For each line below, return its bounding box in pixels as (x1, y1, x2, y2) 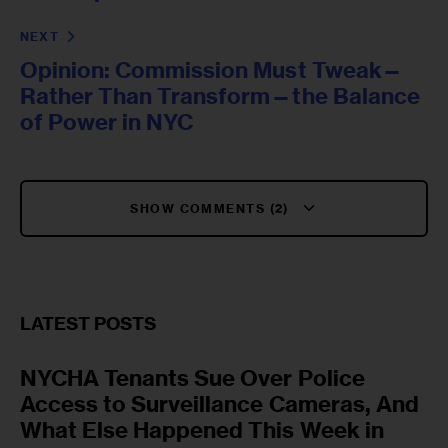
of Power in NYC (20, 108, 194, 137)
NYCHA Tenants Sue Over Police (20, 364, 365, 393)
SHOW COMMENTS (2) (130, 200, 294, 216)
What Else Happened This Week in (20, 416, 384, 445)
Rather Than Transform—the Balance (20, 82, 420, 111)
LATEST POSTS (20, 312, 157, 336)
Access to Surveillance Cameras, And (20, 390, 419, 419)
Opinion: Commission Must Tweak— (20, 56, 403, 85)
